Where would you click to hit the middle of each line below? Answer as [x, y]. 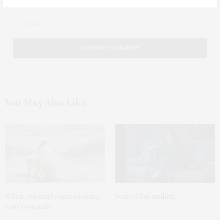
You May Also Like [45, 102]
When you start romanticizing [53, 196]
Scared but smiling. [146, 196]
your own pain [27, 206]
